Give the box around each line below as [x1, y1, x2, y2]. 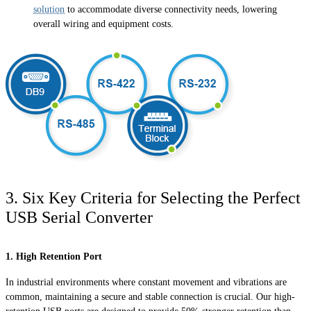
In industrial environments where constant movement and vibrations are [6, 276, 287, 287]
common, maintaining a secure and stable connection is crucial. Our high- [6, 291, 295, 302]
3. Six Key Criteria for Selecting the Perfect [6, 188, 301, 207]
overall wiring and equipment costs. [33, 19, 174, 30]
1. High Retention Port [6, 251, 102, 262]
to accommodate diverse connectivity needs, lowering [65, 4, 277, 15]
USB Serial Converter [6, 208, 153, 226]
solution [33, 4, 65, 15]
